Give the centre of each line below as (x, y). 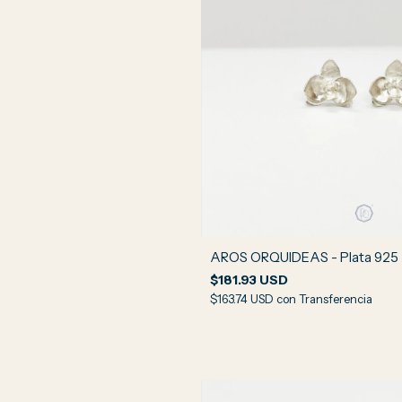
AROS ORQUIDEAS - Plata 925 (304, 257)
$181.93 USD (249, 280)
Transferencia (336, 298)
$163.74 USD (243, 298)
